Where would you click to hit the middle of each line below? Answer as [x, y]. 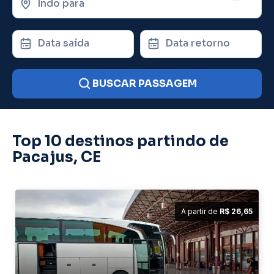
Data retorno [198, 43]
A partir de [200, 211]
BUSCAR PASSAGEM [145, 84]
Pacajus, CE [57, 157]
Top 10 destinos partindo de [120, 141]
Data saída [63, 43]
